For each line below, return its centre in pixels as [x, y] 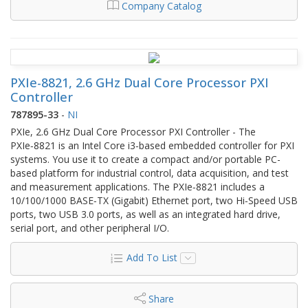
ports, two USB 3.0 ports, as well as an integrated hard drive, [145, 214]
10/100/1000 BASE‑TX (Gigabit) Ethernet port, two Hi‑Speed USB [154, 200]
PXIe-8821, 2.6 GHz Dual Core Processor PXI [140, 82]
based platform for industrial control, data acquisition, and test [150, 173]
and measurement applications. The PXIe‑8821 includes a [137, 186]
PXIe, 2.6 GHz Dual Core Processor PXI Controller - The [133, 131]
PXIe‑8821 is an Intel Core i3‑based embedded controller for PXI [152, 145]
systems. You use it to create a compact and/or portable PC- [145, 159]
